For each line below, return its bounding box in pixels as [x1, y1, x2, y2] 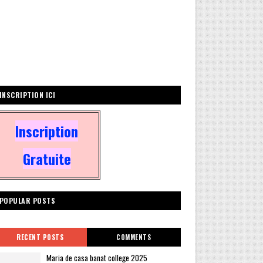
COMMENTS [116, 232, 151, 242]
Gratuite [22, 148, 71, 169]
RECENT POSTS [16, 232, 64, 242]
